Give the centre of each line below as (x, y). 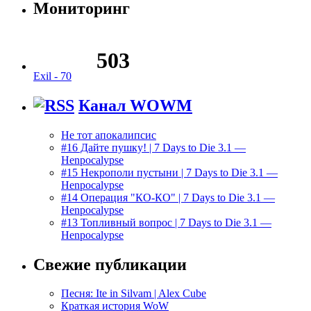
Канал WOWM (135, 105)
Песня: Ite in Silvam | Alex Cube (134, 294)
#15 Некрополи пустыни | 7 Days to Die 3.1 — (169, 172)
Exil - (47, 76)
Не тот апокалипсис (109, 135)
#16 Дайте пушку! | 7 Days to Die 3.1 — (153, 147)
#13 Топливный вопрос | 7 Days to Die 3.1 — (166, 222)
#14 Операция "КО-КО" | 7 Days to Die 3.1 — (168, 197)
